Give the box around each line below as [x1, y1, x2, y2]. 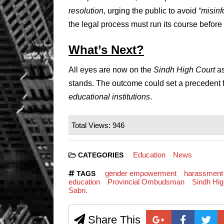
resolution [68, 6, 103, 15]
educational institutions [68, 92, 150, 101]
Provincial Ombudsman [107, 177, 184, 186]
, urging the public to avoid [103, 6, 198, 15]
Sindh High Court [153, 65, 215, 74]
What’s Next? [68, 42, 144, 56]
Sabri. [68, 185, 87, 194]
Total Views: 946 [71, 120, 124, 129]
